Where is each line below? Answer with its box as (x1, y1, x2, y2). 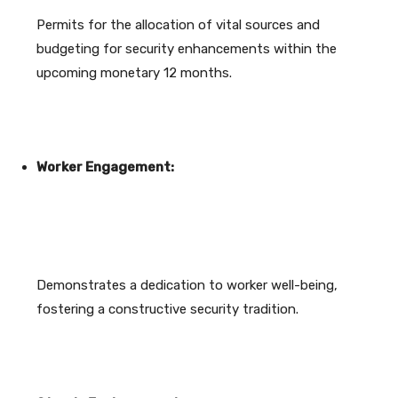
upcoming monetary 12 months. (36, 65, 232, 82)
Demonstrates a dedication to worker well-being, (36, 277, 338, 294)
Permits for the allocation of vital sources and (36, 17, 320, 34)
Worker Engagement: (36, 159, 174, 176)
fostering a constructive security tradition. (36, 301, 298, 318)
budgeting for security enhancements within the (36, 41, 337, 58)
